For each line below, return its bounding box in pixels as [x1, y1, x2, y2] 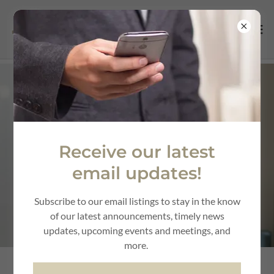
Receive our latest [59, 141, 215, 163]
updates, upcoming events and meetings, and [43, 224, 231, 237]
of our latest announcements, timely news [50, 210, 224, 222]
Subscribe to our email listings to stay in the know [34, 195, 240, 207]
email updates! [72, 163, 202, 184]
